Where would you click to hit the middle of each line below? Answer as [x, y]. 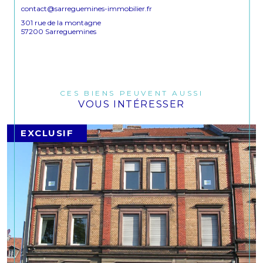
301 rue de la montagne [61, 22]
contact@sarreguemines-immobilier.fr [87, 8]
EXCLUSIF [47, 133]
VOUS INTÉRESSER [131, 104]
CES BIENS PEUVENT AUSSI [135, 93]
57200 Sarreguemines [59, 32]
